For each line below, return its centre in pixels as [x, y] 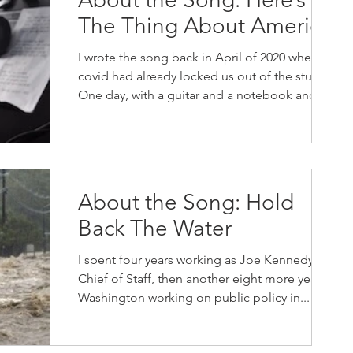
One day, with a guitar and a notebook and [197, 95]
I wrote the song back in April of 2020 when [198, 57]
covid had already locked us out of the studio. [206, 76]
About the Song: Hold [186, 202]
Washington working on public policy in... [194, 297]
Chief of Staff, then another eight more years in [209, 279]
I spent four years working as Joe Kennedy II [201, 260]
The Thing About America [205, 26]
